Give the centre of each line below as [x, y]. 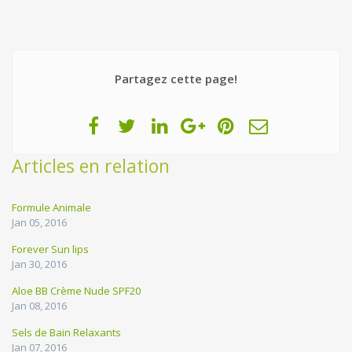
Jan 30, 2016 [39, 264]
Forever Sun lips [50, 249]
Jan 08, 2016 [39, 305]
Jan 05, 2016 [39, 222]
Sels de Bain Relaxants [66, 332]
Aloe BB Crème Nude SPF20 [76, 290]
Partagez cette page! [176, 78]
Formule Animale [51, 207]
